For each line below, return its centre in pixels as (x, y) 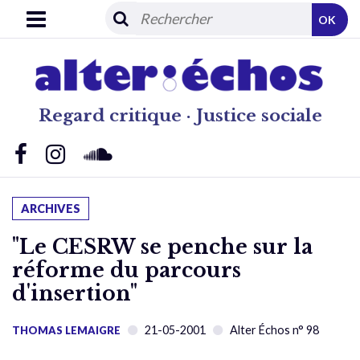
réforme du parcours (127, 270)
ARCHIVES (51, 208)
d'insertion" (75, 293)
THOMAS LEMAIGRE (66, 330)
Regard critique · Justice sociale (180, 115)
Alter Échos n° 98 (274, 329)
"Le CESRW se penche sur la (162, 247)
